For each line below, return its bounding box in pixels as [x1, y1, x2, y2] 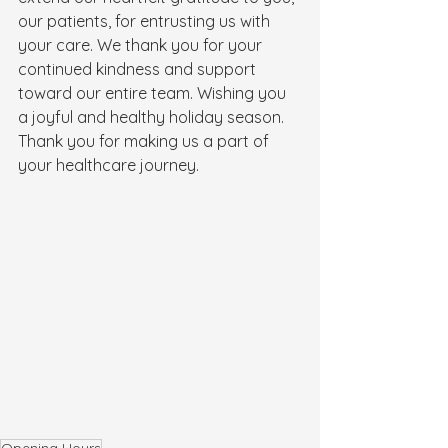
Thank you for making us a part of [18, 131, 273, 151]
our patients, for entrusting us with [18, 11, 274, 31]
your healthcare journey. [18, 155, 199, 175]
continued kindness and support [18, 59, 260, 79]
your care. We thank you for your [18, 35, 266, 55]
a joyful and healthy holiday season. [18, 107, 288, 127]
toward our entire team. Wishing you [18, 83, 290, 103]
